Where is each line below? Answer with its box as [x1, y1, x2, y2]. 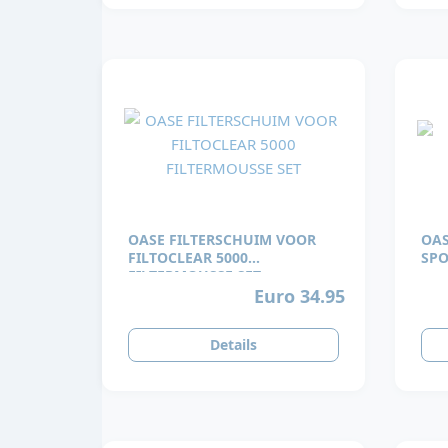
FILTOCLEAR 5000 [128, 248, 248, 268]
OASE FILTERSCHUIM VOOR [128, 230, 316, 250]
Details [209, 335, 257, 355]
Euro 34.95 [254, 283, 346, 308]
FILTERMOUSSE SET [128, 266, 261, 286]
